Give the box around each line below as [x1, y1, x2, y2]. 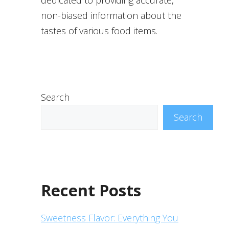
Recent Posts [41, 179, 141, 201]
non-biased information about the [41, 9, 181, 21]
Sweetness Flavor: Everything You [41, 211, 178, 224]
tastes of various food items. [41, 24, 157, 37]
